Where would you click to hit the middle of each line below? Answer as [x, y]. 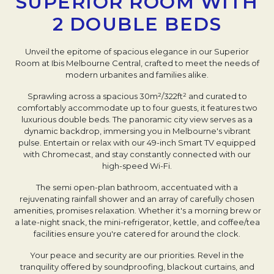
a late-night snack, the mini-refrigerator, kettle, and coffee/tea [137, 222]
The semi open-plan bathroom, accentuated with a [137, 187]
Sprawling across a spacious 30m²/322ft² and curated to [137, 96]
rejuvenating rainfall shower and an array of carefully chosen [137, 199]
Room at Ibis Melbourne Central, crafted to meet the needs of [137, 63]
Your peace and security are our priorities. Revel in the [137, 255]
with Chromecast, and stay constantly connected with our [137, 154]
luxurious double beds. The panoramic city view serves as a [137, 119]
